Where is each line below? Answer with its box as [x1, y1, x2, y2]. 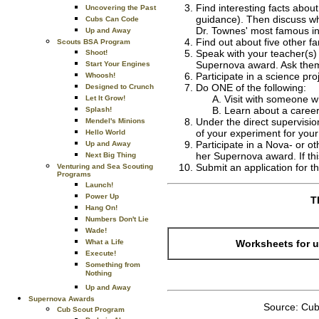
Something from [85, 261, 140, 268]
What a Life [85, 238, 124, 246]
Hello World [85, 128, 125, 136]
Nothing [85, 269, 112, 281]
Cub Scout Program [57, 305, 125, 313]
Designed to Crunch [85, 83, 154, 90]
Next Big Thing [85, 151, 136, 159]
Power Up [85, 192, 119, 200]
